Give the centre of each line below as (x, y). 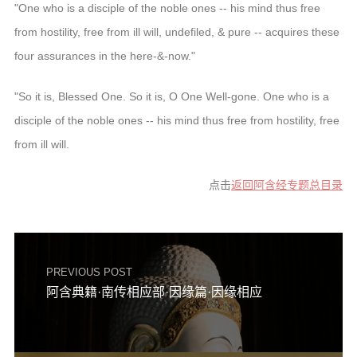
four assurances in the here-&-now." (104, 55)
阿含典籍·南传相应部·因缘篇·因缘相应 (154, 292)
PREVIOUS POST (89, 272)
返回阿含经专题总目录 (287, 184)
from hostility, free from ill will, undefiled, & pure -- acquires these (177, 31)
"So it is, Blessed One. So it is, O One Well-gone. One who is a (171, 96)
